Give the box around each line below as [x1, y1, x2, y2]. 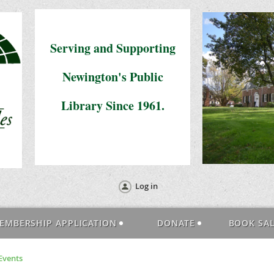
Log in [135, 180, 158, 191]
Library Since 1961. [61, 97, 165, 114]
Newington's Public [62, 68, 163, 86]
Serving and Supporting [50, 39, 176, 57]
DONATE [157, 217, 195, 229]
